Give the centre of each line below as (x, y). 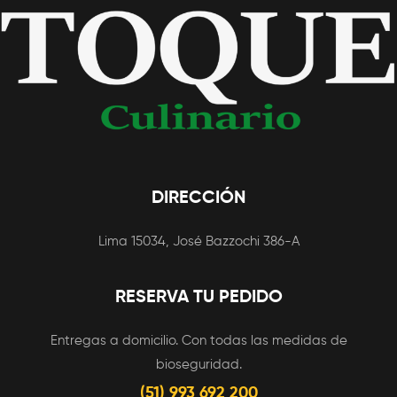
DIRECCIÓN (198, 198)
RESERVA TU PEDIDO (198, 297)
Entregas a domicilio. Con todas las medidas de (198, 340)
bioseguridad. (198, 364)
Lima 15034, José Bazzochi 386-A (198, 241)
